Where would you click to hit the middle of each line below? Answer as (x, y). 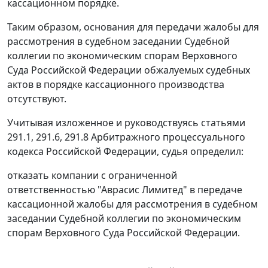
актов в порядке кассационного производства (116, 85)
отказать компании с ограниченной (92, 176)
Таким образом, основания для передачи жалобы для (133, 27)
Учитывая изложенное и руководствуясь (104, 123)
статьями (223, 123)
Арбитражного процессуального (167, 137)
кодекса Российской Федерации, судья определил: (125, 152)
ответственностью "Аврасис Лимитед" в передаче (125, 190)
